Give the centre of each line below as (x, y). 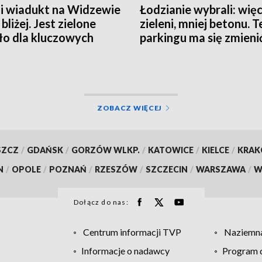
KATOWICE (170, 150)
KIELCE (215, 150)
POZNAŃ (68, 169)
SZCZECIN (167, 169)
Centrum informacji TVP (132, 232)
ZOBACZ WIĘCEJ (130, 108)
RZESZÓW (116, 169)
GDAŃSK (45, 150)
